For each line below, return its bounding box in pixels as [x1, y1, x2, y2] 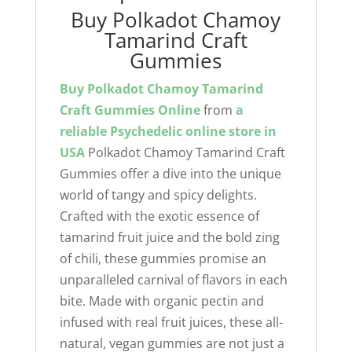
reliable [59, 123, 107, 141]
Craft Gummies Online [59, 101, 200, 119]
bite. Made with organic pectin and [59, 292, 264, 310]
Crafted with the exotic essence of [59, 207, 259, 225]
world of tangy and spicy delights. [59, 186, 257, 204]
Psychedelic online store [109, 123, 261, 141]
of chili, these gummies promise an [59, 250, 266, 268]
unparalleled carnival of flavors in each [59, 271, 288, 289]
